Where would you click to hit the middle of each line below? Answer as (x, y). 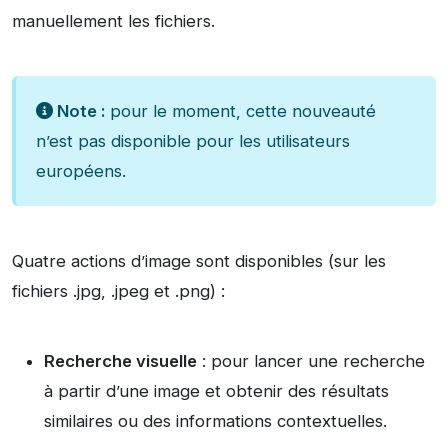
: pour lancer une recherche (311, 361)
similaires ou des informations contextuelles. (215, 421)
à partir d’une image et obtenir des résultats (216, 391)
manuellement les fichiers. (113, 21)
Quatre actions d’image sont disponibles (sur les (199, 261)
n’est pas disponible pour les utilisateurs (193, 141)
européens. (81, 171)
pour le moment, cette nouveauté (240, 111)
